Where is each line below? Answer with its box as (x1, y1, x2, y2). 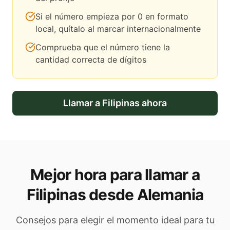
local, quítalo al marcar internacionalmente (35, 24, 201, 34)
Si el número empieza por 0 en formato (35, 11, 188, 22)
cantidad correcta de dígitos (35, 54, 146, 65)
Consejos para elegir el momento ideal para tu (15, 215, 215, 226)
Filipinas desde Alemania (26, 185, 204, 204)
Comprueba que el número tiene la (35, 42, 170, 53)
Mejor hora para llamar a (30, 165, 200, 184)
